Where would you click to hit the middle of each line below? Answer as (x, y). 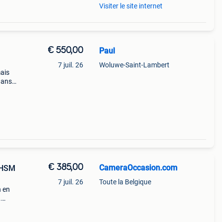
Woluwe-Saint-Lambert (134, 65)
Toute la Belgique (125, 182)
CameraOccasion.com (138, 168)
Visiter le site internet (131, 6)
